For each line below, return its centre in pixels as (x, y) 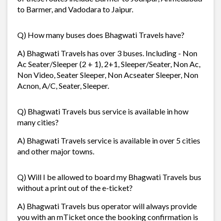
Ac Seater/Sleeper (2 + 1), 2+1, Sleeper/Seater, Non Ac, (109, 64)
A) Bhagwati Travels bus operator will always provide (107, 206)
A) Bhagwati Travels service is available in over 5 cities (109, 140)
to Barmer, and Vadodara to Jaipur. (75, 9)
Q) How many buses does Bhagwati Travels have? (101, 35)
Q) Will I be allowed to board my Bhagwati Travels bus (109, 177)
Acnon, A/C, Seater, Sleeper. (63, 85)
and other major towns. (56, 151)
